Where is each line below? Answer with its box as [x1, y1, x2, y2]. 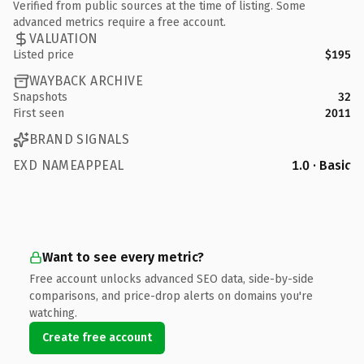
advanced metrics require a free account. [13, 15, 226, 29]
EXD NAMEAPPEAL [13, 157, 124, 173]
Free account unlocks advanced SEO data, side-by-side [29, 271, 314, 286]
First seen [13, 106, 64, 120]
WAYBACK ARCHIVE [29, 73, 143, 89]
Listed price [13, 47, 74, 62]
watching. [29, 305, 77, 320]
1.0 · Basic [292, 157, 351, 173]
